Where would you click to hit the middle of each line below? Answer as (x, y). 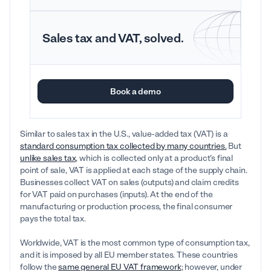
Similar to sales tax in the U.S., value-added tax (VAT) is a (124, 134)
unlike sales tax (48, 158)
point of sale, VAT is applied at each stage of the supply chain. (134, 171)
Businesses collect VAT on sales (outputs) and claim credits (129, 183)
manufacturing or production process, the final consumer (126, 207)
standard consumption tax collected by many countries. (123, 146)
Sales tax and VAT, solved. (113, 38)
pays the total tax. (53, 219)
